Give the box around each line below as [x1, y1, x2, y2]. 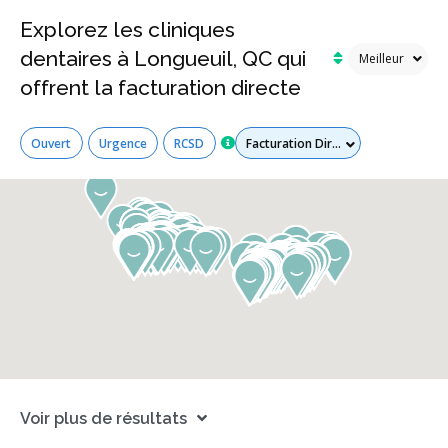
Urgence [98, 134, 147, 152]
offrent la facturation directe [20, 75, 301, 101]
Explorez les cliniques [20, 17, 235, 43]
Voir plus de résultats [20, 408, 187, 428]
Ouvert [31, 134, 72, 152]
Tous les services [233, 126, 331, 144]
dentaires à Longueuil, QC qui [20, 46, 306, 72]
